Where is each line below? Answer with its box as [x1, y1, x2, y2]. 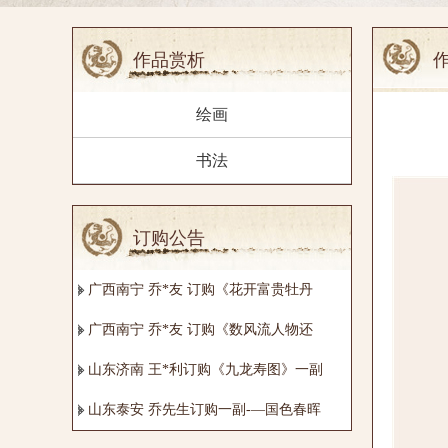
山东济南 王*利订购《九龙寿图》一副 [88, 361, 323, 377]
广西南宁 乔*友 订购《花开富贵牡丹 [88, 281, 313, 297]
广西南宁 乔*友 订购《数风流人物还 [88, 321, 313, 337]
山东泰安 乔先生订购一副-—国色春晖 [88, 401, 321, 417]
